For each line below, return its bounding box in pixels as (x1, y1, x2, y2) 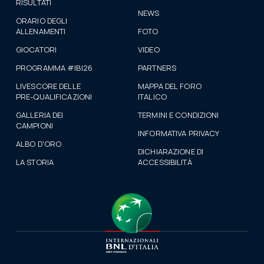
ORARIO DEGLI (15, 15, 68, 27)
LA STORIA (15, 157, 54, 168)
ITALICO (138, 91, 167, 103)
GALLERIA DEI (15, 110, 64, 121)
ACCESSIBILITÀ (138, 157, 192, 168)
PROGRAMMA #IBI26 (15, 62, 93, 74)
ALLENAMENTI (15, 26, 66, 37)
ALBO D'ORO (15, 138, 62, 150)
